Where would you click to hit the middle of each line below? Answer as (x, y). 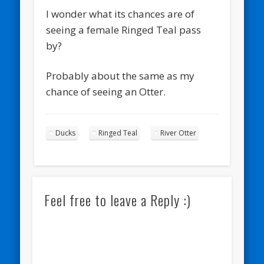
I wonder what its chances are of (121, 14)
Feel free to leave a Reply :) (117, 199)
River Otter (179, 133)
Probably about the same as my (121, 75)
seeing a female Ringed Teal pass (124, 29)
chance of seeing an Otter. (106, 91)
